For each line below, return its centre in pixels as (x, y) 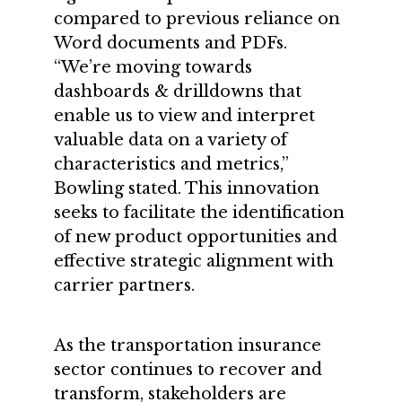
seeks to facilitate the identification (199, 213)
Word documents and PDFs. (170, 43)
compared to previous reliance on (197, 19)
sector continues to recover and (188, 370)
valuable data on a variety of (170, 140)
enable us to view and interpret (184, 116)
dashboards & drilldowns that (178, 92)
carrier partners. (124, 285)
